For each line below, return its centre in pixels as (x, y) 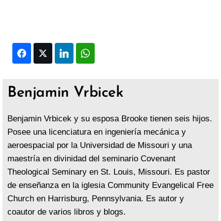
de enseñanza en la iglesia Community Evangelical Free (110, 185)
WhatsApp (112, 53)
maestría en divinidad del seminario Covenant (92, 159)
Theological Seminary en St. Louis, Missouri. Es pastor (109, 172)
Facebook (47, 53)
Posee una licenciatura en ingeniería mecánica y (97, 132)
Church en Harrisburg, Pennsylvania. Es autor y (96, 199)
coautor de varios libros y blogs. (67, 212)
